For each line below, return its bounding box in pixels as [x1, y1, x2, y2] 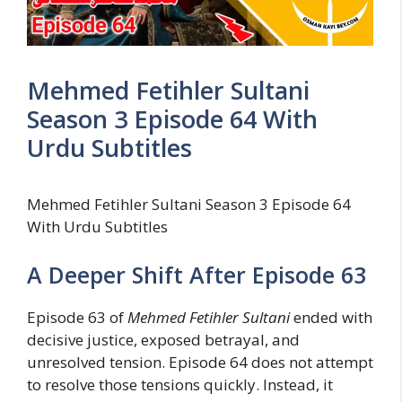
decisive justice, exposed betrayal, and [27, 328, 300, 350]
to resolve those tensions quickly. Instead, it [27, 373, 333, 395]
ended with [290, 306, 372, 328]
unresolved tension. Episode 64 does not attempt [27, 351, 373, 372]
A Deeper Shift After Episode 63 [27, 258, 366, 290]
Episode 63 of [27, 306, 127, 328]
